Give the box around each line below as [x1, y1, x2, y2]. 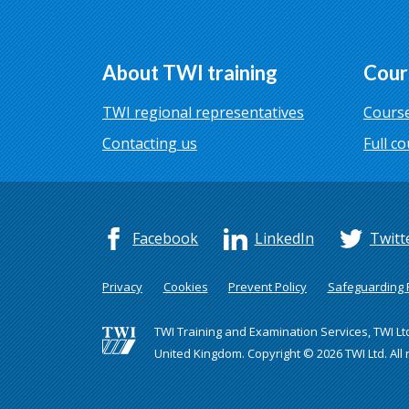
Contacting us [102, 133, 197, 154]
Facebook [132, 228, 199, 249]
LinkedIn [254, 228, 314, 249]
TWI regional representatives [102, 102, 304, 123]
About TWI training [102, 60, 278, 86]
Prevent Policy [228, 278, 307, 295]
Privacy [102, 278, 142, 295]
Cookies [163, 278, 208, 295]
